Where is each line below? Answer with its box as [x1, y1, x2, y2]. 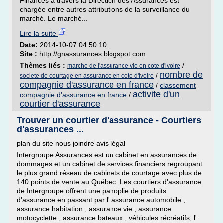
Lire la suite [20, 29, 58, 37]
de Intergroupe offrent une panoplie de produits [17, 187, 166, 195]
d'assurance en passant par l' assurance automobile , [17, 196, 185, 204]
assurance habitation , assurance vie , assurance [17, 205, 171, 213]
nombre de [160, 70, 203, 80]
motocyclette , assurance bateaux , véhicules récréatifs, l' [17, 214, 197, 222]
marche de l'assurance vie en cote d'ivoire [67, 62, 180, 69]
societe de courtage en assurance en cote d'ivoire [20, 72, 154, 79]
